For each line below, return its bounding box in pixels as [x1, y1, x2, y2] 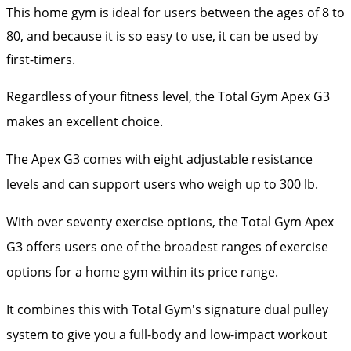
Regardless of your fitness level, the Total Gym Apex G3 [6, 87, 330, 105]
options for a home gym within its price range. [6, 262, 278, 280]
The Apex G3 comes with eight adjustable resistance [6, 150, 313, 168]
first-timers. [6, 50, 75, 68]
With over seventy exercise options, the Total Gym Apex [6, 212, 334, 230]
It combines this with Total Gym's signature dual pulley [6, 300, 328, 318]
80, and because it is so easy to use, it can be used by [6, 27, 318, 45]
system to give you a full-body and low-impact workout [6, 325, 327, 343]
